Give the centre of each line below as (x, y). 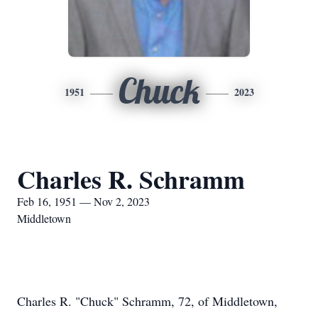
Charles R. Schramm (131, 179)
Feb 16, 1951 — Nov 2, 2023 (83, 201)
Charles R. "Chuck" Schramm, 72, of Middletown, (147, 301)
